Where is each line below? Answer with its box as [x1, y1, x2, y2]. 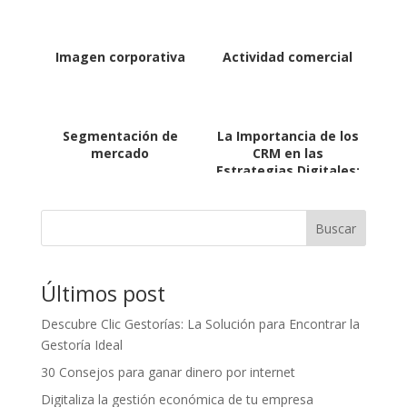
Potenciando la [238, 178, 337, 196]
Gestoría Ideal [40, 336, 123, 354]
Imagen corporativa [55, 47, 185, 65]
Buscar [315, 219, 357, 237]
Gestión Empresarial [221, 195, 354, 213]
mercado [91, 144, 150, 162]
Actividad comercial [223, 47, 353, 65]
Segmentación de [62, 126, 178, 144]
